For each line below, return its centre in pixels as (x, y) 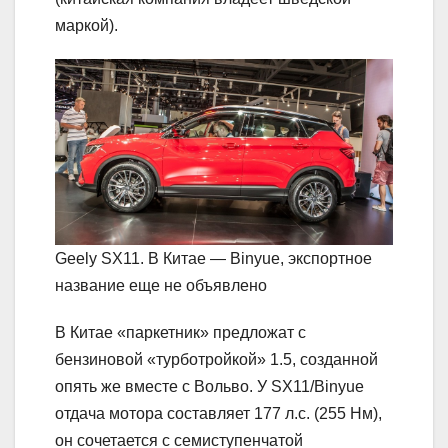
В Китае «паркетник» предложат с (180, 332)
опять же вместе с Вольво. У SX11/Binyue (209, 386)
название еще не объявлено (161, 285)
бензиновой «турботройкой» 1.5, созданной (216, 359)
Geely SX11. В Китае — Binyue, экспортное (213, 258)
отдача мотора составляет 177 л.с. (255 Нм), (218, 413)
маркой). (86, 25)
